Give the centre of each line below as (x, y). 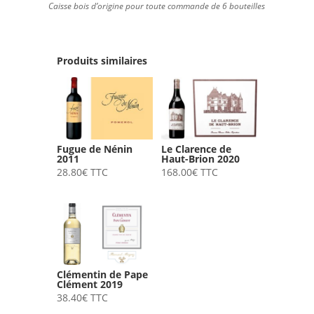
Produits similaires (102, 61)
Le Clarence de (196, 149)
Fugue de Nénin (94, 149)
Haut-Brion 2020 (200, 158)
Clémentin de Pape (102, 275)
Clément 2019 (89, 285)
